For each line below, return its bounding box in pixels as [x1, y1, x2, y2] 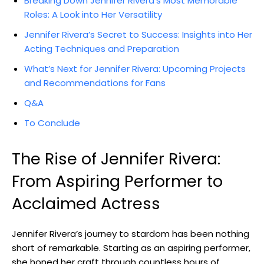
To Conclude [24, 116, 80, 129]
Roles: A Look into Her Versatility [24, 8, 162, 21]
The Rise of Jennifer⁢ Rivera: [12, 147, 220, 170]
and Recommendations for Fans [24, 76, 166, 89]
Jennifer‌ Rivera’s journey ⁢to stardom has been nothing [12, 227, 249, 240]
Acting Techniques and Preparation [24, 42, 179, 55]
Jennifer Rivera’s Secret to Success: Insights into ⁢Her [24, 28, 252, 41]
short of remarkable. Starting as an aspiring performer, [12, 241, 250, 254]
